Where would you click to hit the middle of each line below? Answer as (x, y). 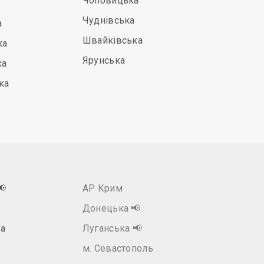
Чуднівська (108, 20)
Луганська (107, 228)
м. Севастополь (118, 248)
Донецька (107, 208)
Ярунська (104, 60)
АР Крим (102, 188)
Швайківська (113, 40)
